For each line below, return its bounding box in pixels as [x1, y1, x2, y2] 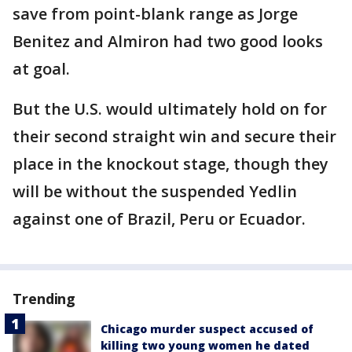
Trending [13, 289, 76, 309]
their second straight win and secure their [13, 126, 336, 148]
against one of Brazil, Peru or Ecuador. [13, 208, 306, 230]
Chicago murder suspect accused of [101, 321, 313, 337]
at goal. [13, 58, 70, 80]
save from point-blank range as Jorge [13, 3, 298, 25]
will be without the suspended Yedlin [13, 181, 297, 203]
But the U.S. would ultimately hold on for [13, 98, 327, 120]
